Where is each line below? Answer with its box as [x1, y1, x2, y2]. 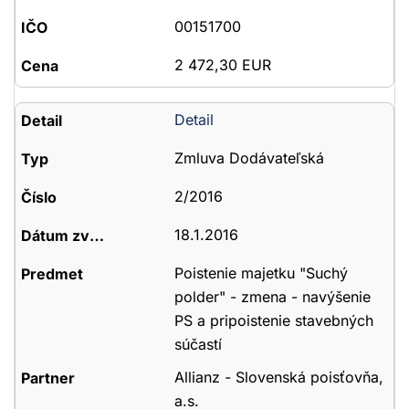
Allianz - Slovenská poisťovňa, [173, 368, 383, 386]
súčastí [173, 335, 222, 353]
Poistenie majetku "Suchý [173, 264, 348, 282]
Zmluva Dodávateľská [173, 149, 324, 167]
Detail [173, 110, 214, 129]
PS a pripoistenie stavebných [173, 311, 373, 330]
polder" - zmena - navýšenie [173, 288, 371, 306]
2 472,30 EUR [173, 56, 271, 74]
